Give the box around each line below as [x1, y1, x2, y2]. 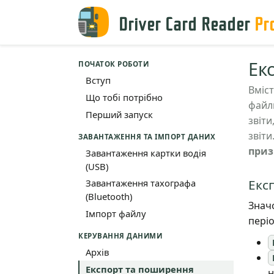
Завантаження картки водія [85, 146, 206, 159]
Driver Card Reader [119, 9, 255, 35]
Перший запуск [85, 108, 153, 120]
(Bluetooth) [85, 190, 132, 203]
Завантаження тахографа [85, 177, 196, 190]
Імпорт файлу [85, 207, 146, 220]
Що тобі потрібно [85, 91, 163, 103]
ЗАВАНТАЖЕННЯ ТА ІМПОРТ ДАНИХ [78, 131, 216, 141]
